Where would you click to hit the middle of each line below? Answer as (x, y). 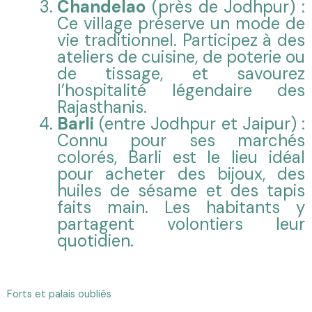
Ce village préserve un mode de (181, 23)
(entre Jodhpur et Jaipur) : (200, 123)
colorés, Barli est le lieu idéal (181, 157)
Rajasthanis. (102, 107)
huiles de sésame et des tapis (181, 190)
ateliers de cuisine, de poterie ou (181, 56)
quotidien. (95, 240)
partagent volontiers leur (181, 224)
